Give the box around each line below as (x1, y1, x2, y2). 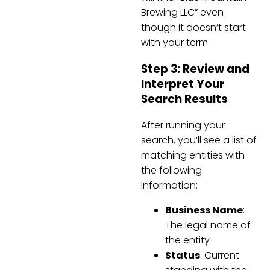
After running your (141, 118, 225, 133)
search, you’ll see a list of (141, 133, 257, 148)
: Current (200, 248, 239, 263)
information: (141, 178, 198, 193)
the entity (165, 233, 210, 248)
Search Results (141, 90, 228, 107)
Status (165, 248, 200, 263)
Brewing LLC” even (141, 5, 224, 19)
